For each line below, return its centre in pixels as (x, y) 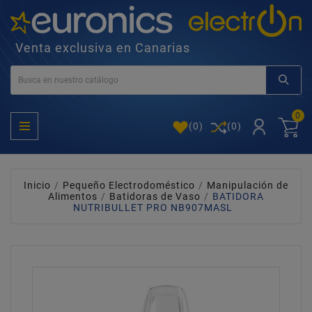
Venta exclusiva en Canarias (103, 48)
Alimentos (73, 197)
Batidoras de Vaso (155, 197)
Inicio (37, 186)
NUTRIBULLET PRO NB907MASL (153, 208)
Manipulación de (248, 186)
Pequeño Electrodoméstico (129, 186)
